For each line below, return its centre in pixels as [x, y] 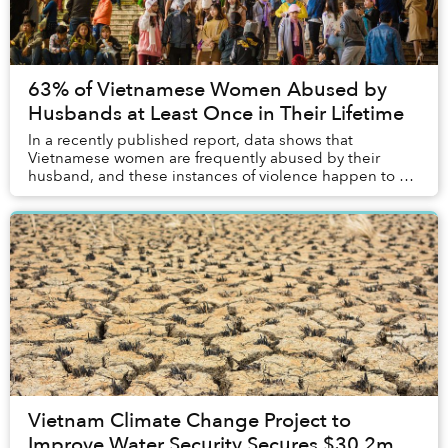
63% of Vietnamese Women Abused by [207, 90]
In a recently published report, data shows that [190, 140]
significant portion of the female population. [181, 194]
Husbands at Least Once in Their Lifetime [216, 114]
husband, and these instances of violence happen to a [217, 176]
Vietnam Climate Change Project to [189, 421]
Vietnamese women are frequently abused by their [204, 158]
